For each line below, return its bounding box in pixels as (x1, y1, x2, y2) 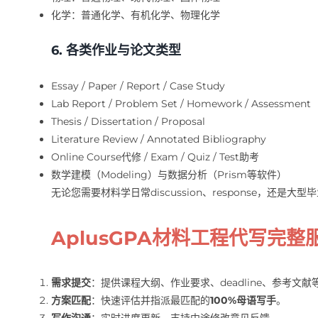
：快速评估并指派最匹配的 (90, 293, 210, 307)
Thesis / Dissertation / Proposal (50, 114, 205, 128)
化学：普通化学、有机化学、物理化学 (50, 8, 220, 21)
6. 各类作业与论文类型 (50, 42, 181, 58)
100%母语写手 (209, 293, 276, 307)
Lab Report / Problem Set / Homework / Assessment (50, 97, 311, 110)
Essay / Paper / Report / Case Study (50, 79, 225, 92)
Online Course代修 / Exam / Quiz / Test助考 (50, 150, 259, 163)
